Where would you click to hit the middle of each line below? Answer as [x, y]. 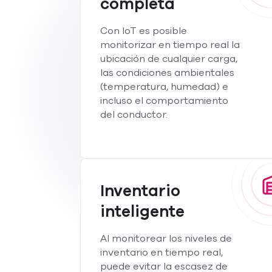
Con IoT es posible [144, 31]
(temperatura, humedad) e [165, 87]
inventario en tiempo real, [162, 253]
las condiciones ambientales [168, 73]
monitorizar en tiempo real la [170, 45]
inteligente [143, 212]
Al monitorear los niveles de [166, 239]
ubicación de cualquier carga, [169, 59]
